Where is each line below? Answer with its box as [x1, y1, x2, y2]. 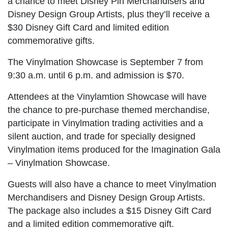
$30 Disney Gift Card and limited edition [8, 22, 169, 33]
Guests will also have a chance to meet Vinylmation [8, 179, 216, 189]
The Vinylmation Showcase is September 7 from [8, 56, 203, 67]
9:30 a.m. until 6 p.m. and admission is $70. [8, 70, 184, 80]
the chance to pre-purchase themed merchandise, [8, 104, 210, 115]
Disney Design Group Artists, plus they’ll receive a [8, 9, 210, 19]
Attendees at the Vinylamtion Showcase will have [8, 91, 207, 102]
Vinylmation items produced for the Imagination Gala [8, 144, 220, 155]
